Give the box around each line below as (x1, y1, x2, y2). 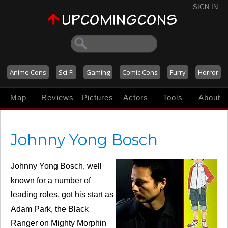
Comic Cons (122, 68, 158, 77)
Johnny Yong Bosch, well (11, 162, 102, 171)
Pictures (81, 93, 113, 102)
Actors (123, 93, 149, 102)
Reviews (41, 93, 74, 102)
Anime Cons (10, 68, 46, 77)
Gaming (86, 68, 110, 77)
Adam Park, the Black (11, 205, 89, 214)
